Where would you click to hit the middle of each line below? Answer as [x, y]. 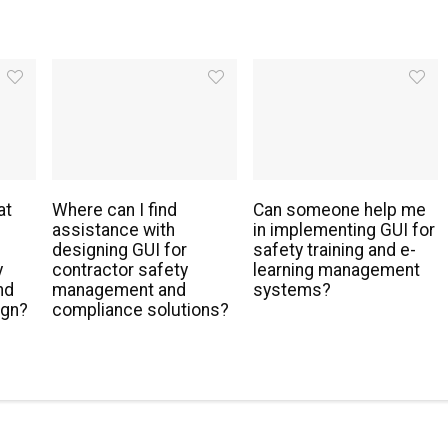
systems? [291, 290]
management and [119, 290]
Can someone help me [339, 210]
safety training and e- [334, 250]
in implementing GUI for [343, 230]
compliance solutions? [140, 310]
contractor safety [120, 270]
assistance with [113, 230]
